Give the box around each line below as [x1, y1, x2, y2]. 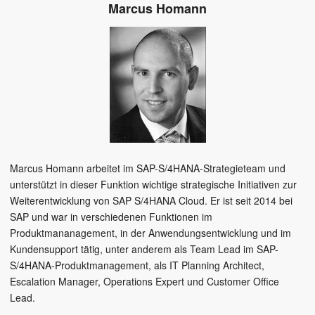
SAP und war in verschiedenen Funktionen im [10, 210, 212, 224]
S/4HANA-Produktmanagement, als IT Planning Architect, [10, 258, 264, 273]
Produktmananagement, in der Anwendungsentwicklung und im [10, 226, 291, 240]
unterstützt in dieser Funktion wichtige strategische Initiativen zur [10, 177, 297, 192]
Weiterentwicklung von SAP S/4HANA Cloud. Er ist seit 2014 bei [10, 193, 292, 208]
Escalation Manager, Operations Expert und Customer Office [10, 274, 279, 289]
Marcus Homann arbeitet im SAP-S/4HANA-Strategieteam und [10, 161, 285, 176]
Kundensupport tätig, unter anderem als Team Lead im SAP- [10, 242, 278, 257]
